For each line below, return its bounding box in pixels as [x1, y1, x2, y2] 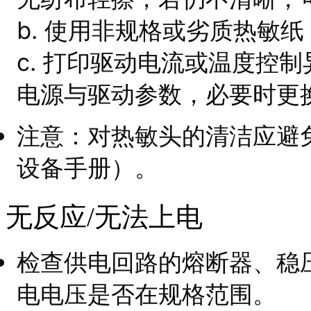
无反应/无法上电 [6, 201, 203, 232]
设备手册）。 [17, 153, 159, 182]
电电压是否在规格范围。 [17, 279, 277, 308]
